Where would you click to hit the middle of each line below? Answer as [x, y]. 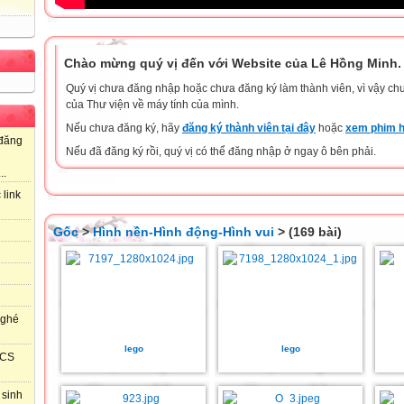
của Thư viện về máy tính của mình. [152, 105]
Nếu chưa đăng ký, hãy [124, 128]
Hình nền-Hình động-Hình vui [184, 232]
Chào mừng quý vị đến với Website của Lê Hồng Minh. [233, 63]
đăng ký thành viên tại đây [249, 128]
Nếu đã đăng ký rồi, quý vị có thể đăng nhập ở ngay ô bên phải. [221, 151]
